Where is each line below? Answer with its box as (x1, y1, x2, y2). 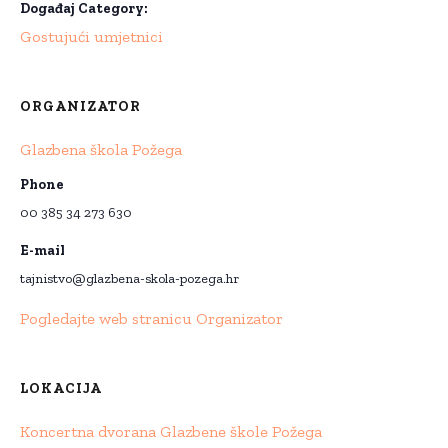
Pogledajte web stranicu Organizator (20, 309, 283, 329)
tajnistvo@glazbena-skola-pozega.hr (20, 270, 239, 288)
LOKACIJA (20, 380, 102, 398)
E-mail (20, 242, 65, 260)
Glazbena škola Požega (20, 140, 182, 160)
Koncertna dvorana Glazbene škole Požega (20, 422, 322, 442)
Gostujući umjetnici (20, 27, 163, 47)
